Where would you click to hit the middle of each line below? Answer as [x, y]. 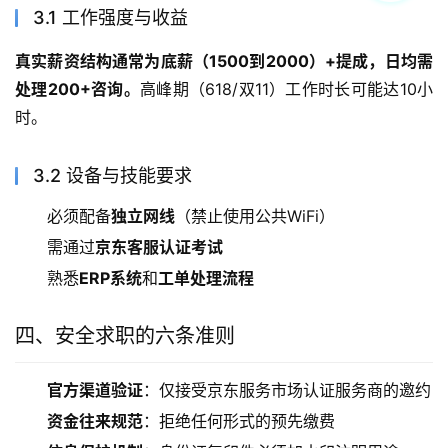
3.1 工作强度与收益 [110, 18]
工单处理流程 [206, 278]
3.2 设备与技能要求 [112, 176]
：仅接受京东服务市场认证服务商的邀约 [287, 390]
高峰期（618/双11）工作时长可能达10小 [286, 89]
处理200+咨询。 [77, 89]
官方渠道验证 [95, 390]
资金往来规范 [95, 421]
